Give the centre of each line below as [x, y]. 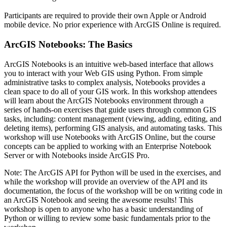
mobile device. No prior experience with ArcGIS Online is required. [112, 25]
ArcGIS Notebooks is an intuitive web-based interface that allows [109, 64]
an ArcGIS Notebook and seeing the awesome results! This [99, 200]
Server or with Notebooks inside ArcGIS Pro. [77, 155]
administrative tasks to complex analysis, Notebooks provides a [105, 82]
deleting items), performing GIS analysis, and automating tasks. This [113, 128]
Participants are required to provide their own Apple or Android [105, 16]
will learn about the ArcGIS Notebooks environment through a [104, 100]
